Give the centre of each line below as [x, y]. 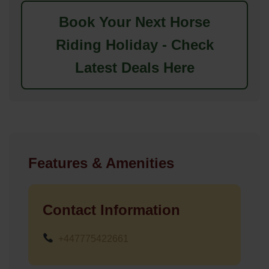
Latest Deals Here [134, 67]
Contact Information [111, 210]
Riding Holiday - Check [134, 44]
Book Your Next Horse [134, 22]
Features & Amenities [101, 163]
